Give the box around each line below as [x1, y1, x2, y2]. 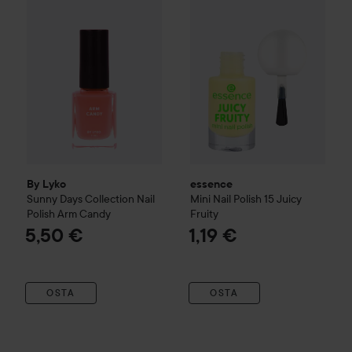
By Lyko [27, 177, 66, 190]
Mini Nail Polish [190, 191, 262, 206]
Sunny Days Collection [27, 191, 134, 206]
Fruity [190, 206, 218, 221]
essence [190, 177, 233, 190]
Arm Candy [57, 206, 111, 221]
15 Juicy [264, 191, 302, 206]
